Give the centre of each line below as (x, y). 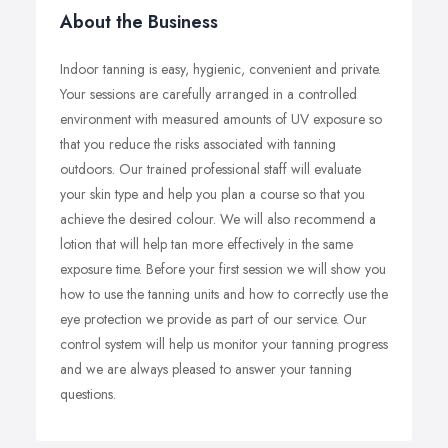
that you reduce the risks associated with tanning (198, 144)
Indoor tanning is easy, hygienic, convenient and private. (220, 69)
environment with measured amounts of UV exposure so (221, 119)
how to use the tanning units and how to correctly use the (224, 294)
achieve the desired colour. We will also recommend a (218, 219)
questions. (88, 394)
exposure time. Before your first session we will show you (223, 269)
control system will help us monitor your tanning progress (224, 344)
